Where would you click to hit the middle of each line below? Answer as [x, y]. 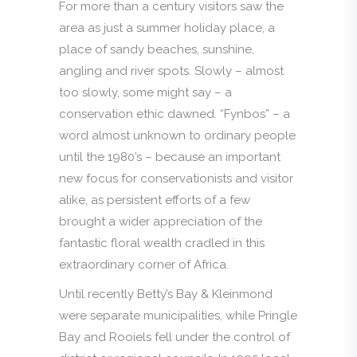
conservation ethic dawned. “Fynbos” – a [175, 114]
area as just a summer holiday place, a [167, 27]
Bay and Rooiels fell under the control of [175, 337]
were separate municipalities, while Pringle [178, 315]
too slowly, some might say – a [145, 92]
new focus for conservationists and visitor [176, 178]
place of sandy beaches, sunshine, [157, 49]
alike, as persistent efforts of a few [155, 200]
